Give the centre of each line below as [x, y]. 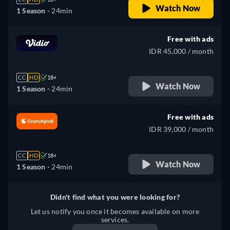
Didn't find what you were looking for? [115, 197]
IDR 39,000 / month [181, 129]
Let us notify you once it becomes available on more [115, 211]
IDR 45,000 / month [181, 51]
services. [115, 219]
